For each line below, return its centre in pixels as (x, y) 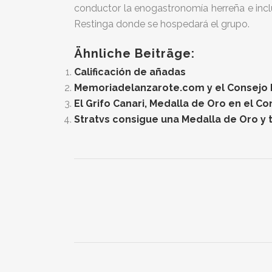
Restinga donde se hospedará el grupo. (162, 24)
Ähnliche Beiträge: (134, 53)
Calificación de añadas (130, 72)
